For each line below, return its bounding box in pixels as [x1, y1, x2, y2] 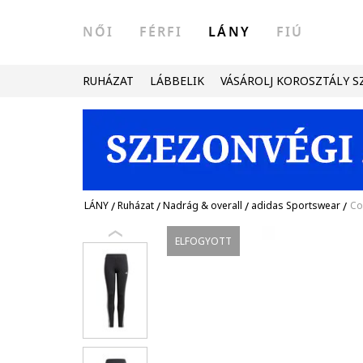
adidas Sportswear [251, 199, 340, 212]
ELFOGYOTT [175, 234, 233, 248]
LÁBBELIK [150, 73, 204, 88]
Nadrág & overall [163, 199, 242, 212]
